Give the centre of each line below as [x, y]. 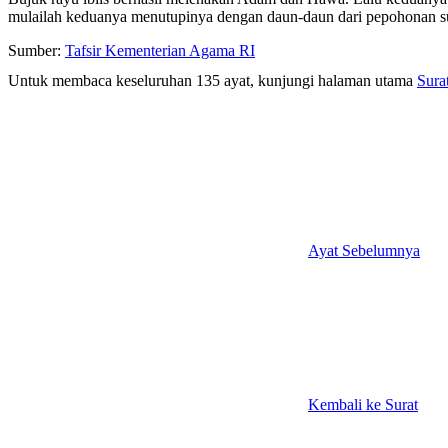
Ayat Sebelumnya [364, 250]
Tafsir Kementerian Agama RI [160, 50]
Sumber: [36, 50]
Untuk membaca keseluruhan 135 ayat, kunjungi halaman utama [212, 80]
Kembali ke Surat [363, 404]
